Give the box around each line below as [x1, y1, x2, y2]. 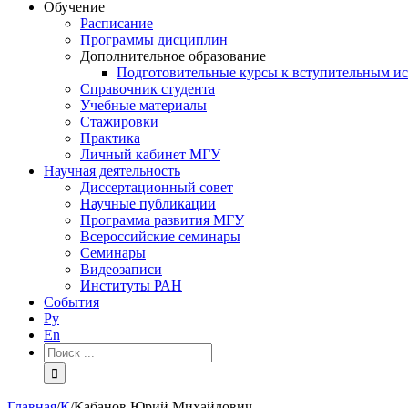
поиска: [43, 359, 90, 375]
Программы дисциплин [80, 32, 228, 48]
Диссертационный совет [80, 179, 233, 196]
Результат [43, 342, 101, 359]
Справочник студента [80, 81, 215, 97]
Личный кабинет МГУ [80, 147, 220, 163]
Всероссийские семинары [80, 229, 240, 245]
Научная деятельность [44, 163, 180, 179]
